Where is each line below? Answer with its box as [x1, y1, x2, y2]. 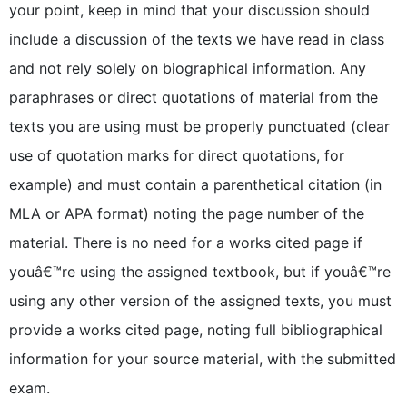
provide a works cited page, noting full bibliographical [9, 321, 382, 339]
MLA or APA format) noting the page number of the [9, 204, 364, 223]
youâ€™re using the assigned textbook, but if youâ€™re [9, 263, 391, 281]
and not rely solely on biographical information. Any [9, 59, 366, 77]
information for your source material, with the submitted [9, 350, 396, 368]
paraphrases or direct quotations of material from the [9, 88, 378, 106]
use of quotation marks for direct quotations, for [9, 146, 344, 164]
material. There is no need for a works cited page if [9, 233, 362, 252]
